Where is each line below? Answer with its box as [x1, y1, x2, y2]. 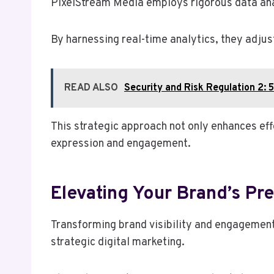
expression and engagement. [51, 136, 191, 151]
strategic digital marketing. [51, 235, 185, 250]
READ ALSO [64, 81, 118, 94]
